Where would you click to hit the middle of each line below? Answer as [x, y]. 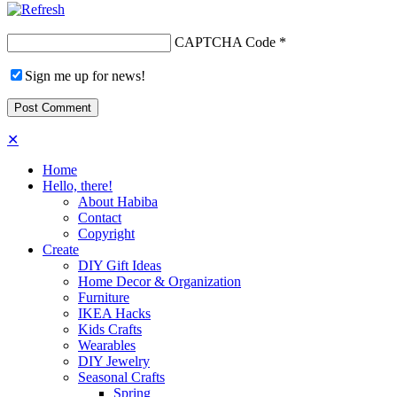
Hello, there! [78, 185]
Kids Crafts [110, 329]
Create [61, 249]
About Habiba [118, 201]
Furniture [104, 297]
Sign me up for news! [85, 75]
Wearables [107, 345]
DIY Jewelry [114, 361]
